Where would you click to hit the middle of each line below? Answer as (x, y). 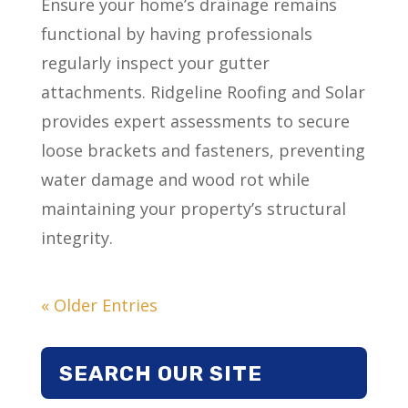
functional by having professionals (176, 33)
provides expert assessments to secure (195, 121)
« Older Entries (99, 305)
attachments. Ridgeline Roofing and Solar (203, 92)
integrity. (76, 237)
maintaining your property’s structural (193, 208)
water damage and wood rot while (175, 179)
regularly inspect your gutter (155, 62)
